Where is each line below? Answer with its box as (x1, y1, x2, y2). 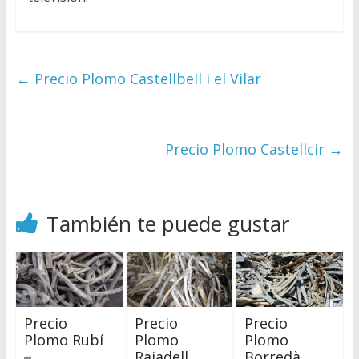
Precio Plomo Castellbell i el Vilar (30, 68, 261, 88)
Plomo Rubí (23, 330, 103, 350)
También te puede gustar (46, 208, 289, 238)
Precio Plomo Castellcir (165, 139, 329, 159)
